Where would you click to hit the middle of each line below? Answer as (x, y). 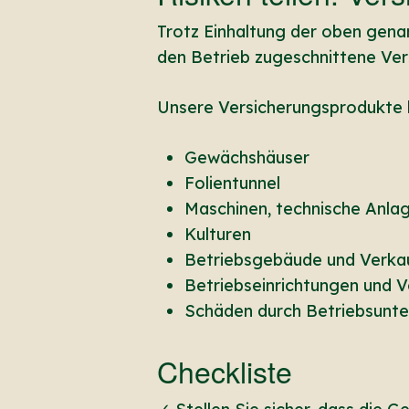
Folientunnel (232, 183)
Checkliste (225, 370)
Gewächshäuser (247, 157)
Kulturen (218, 234)
